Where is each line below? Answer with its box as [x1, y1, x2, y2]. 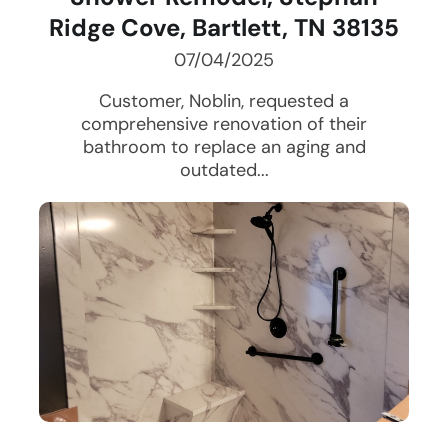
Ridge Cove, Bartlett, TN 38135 [49, 12, 399, 44]
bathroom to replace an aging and [82, 135, 366, 160]
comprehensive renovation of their [81, 112, 367, 137]
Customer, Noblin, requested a [99, 89, 349, 114]
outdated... [179, 158, 269, 183]
